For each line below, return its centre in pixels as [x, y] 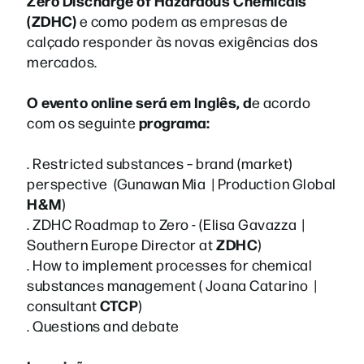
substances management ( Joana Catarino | [172, 284]
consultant [63, 305]
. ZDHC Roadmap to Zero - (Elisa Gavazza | [166, 223]
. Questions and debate [103, 325]
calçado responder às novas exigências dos [173, 41]
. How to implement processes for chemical [170, 264]
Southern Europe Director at [122, 244]
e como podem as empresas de [182, 20]
